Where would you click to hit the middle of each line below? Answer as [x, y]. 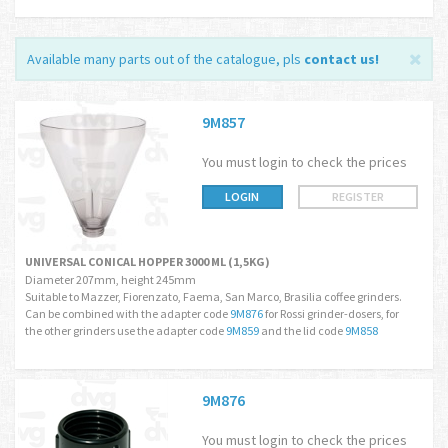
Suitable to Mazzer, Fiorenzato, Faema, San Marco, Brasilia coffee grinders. [213, 296]
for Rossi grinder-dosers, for [331, 313]
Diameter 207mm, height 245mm [110, 279]
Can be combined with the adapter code [127, 313]
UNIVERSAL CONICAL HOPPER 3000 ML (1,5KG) [147, 261]
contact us [339, 59]
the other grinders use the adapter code [125, 330]
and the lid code [302, 330]
